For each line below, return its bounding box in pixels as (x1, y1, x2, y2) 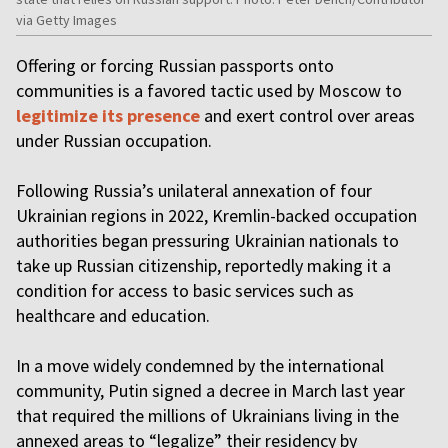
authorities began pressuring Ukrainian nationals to (16, 229, 399, 253)
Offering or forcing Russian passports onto (16, 54, 334, 78)
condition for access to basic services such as (16, 279, 354, 303)
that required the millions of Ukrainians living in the (16, 404, 399, 428)
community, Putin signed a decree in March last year (16, 379, 405, 403)
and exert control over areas (200, 104, 415, 128)
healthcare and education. (16, 304, 214, 328)
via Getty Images (16, 11, 117, 30)
